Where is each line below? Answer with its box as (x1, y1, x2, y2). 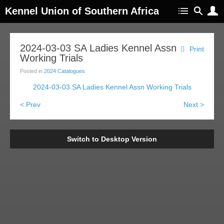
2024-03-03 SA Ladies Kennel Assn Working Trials (32, 83, 191, 91)
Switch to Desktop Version (67, 135, 157, 143)
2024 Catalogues (44, 68, 85, 74)
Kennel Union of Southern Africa (5, 5, 159, 16)
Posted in (20, 68, 44, 74)
